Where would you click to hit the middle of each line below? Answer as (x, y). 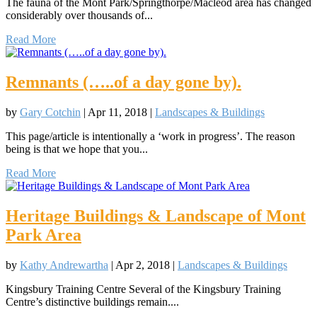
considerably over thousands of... (79, 16)
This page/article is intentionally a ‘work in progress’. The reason (150, 137)
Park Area (44, 235)
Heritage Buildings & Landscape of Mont (156, 216)
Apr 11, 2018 (117, 113)
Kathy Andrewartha (64, 265)
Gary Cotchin (50, 113)
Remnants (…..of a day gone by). (123, 82)
